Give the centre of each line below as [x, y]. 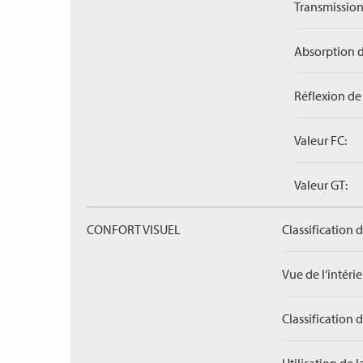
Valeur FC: [320, 140]
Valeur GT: [321, 185]
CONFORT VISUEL [134, 229]
